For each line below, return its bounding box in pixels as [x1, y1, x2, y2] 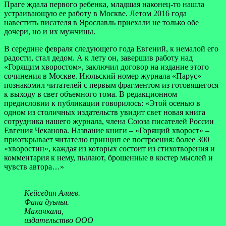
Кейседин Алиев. [24, 188, 80, 197]
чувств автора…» [4, 162, 64, 171]
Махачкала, [24, 206, 64, 215]
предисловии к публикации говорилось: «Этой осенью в [4, 98, 200, 107]
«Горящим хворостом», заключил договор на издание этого [4, 62, 209, 71]
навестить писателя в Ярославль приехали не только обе [4, 18, 199, 27]
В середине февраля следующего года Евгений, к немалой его [4, 44, 218, 53]
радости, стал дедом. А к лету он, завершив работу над [4, 53, 193, 62]
